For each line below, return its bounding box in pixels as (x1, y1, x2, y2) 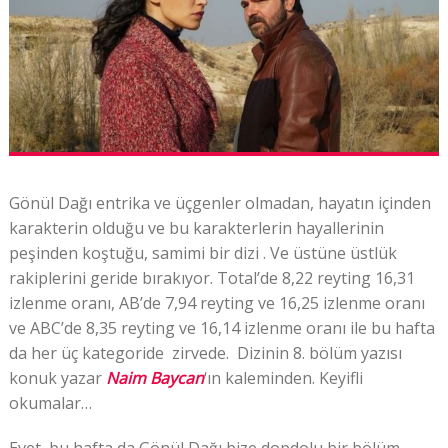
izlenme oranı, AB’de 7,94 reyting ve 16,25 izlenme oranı (8, 292, 425, 315)
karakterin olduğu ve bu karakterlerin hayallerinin (8, 217, 384, 240)
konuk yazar (8, 367, 106, 390)
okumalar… (8, 392, 92, 415)
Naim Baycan (105, 367, 204, 390)
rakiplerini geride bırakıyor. (8, 267, 213, 290)
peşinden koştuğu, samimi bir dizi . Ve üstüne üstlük (8, 242, 397, 265)
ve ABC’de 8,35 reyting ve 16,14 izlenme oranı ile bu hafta (8, 317, 435, 340)
